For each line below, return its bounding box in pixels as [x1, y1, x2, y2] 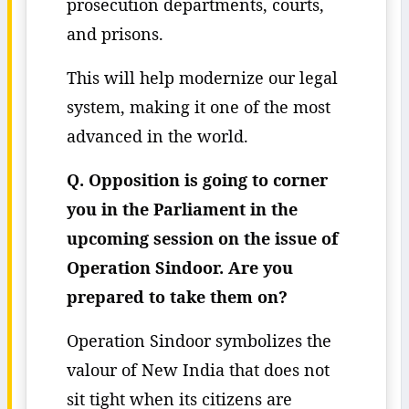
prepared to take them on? [67, 286, 288, 308]
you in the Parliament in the [67, 198, 298, 220]
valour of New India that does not [67, 359, 330, 381]
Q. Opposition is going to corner [67, 169, 328, 191]
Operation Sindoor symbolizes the [67, 330, 331, 351]
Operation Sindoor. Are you [67, 257, 293, 278]
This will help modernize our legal [67, 67, 338, 89]
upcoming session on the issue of [67, 227, 338, 249]
